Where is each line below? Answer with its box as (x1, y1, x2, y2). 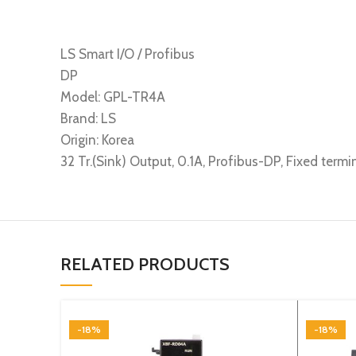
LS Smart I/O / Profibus (60, 46, 195, 62)
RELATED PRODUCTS (60, 253, 230, 275)
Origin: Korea (60, 132, 134, 148)
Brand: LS (60, 110, 116, 126)
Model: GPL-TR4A (60, 89, 165, 105)
